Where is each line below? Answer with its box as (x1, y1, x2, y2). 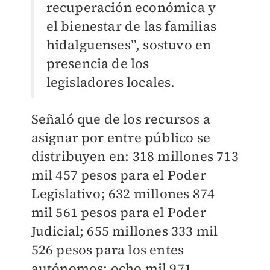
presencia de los (46, 54, 149, 72)
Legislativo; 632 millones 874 (31, 184, 215, 202)
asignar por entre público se (31, 128, 211, 146)
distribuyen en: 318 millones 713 (31, 147, 239, 165)
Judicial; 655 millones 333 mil (31, 222, 218, 240)
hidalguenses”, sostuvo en (46, 36, 212, 54)
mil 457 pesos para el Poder (31, 166, 206, 184)
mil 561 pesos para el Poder (31, 203, 206, 221)
